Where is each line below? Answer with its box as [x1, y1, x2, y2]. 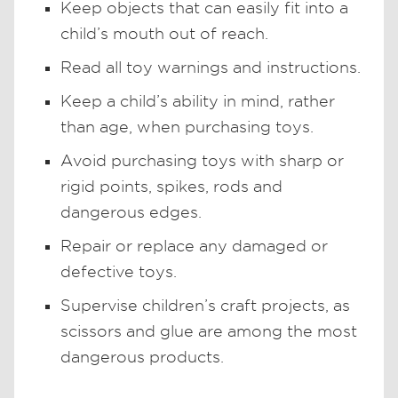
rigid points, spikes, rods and [60, 177, 283, 195]
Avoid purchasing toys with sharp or [60, 151, 344, 169]
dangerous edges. [60, 203, 202, 220]
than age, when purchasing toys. [60, 117, 314, 135]
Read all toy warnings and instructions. [60, 58, 361, 76]
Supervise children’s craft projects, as [60, 296, 350, 314]
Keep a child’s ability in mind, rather [60, 92, 335, 109]
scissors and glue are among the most [60, 322, 357, 339]
